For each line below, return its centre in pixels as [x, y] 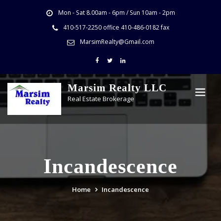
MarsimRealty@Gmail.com [117, 41]
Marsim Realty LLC [117, 88]
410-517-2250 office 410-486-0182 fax [116, 27]
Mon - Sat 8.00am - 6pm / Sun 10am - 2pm [116, 13]
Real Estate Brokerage [101, 99]
